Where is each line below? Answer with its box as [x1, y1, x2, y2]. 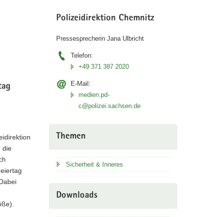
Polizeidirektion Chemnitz [56, 14, 154, 23]
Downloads [56, 191, 97, 201]
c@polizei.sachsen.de [78, 102, 140, 109]
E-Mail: [70, 79, 91, 87]
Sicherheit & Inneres [65, 160, 123, 168]
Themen [56, 132, 86, 141]
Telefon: [70, 51, 93, 59]
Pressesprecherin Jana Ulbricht [56, 34, 144, 42]
